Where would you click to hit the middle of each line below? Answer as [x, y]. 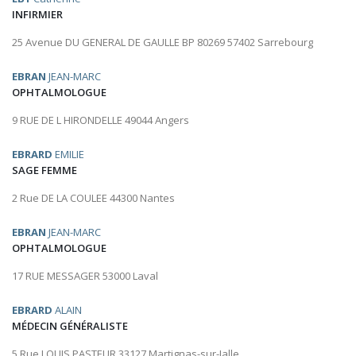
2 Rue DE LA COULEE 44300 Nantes [93, 198]
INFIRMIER [37, 15]
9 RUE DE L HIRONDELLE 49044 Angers [101, 120]
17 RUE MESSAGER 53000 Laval [85, 276]
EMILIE [68, 155]
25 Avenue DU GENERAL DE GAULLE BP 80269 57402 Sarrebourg [163, 43]
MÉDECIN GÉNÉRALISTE [70, 326]
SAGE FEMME [44, 170]
